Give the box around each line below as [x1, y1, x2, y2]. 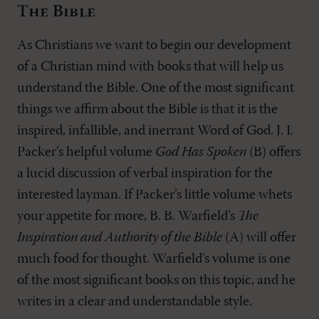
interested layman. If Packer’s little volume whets [17, 188, 292, 202]
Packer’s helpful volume [17, 145, 155, 159]
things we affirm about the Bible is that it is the [17, 103, 278, 117]
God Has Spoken [155, 145, 246, 159]
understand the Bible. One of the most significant [17, 81, 294, 95]
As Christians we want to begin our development [17, 38, 291, 53]
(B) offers [246, 145, 300, 159]
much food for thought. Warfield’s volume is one [17, 252, 291, 266]
